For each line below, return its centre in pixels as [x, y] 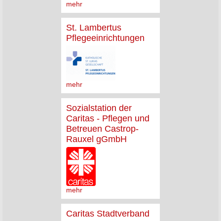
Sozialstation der [99, 108]
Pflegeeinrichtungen [105, 38]
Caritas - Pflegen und [108, 119]
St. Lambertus [94, 27]
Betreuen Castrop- [102, 129]
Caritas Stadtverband [108, 213]
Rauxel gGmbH [96, 139]
